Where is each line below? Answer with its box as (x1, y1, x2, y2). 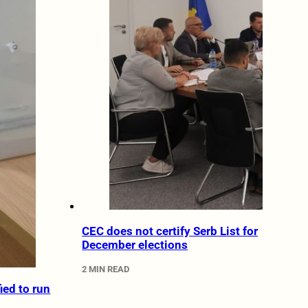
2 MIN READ (82, 263, 130, 274)
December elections (82, 238, 188, 252)
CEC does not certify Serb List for (82, 224, 258, 239)
